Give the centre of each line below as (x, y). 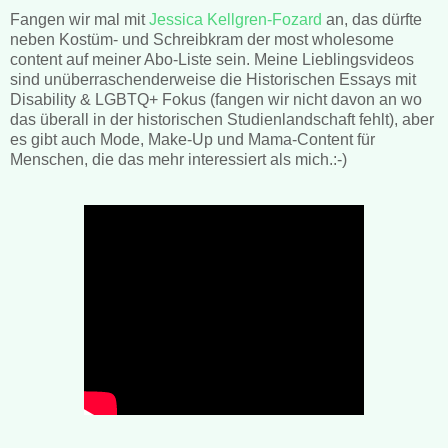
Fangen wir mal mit (79, 19)
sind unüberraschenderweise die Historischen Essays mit (213, 79)
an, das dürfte (372, 19)
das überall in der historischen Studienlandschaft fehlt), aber (222, 119)
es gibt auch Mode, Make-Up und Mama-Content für (192, 139)
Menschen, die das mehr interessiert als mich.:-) (178, 159)
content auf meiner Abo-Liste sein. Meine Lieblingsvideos (212, 59)
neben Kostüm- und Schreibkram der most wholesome (202, 39)
